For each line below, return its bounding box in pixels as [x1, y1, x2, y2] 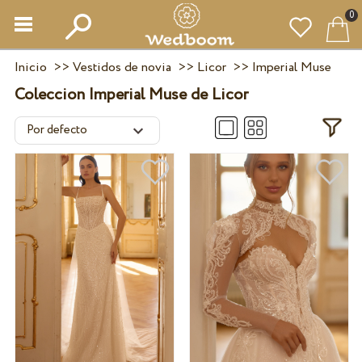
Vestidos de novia [72, 58, 171, 77]
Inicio [14, 58, 47, 77]
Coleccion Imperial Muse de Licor [14, 83, 248, 107]
